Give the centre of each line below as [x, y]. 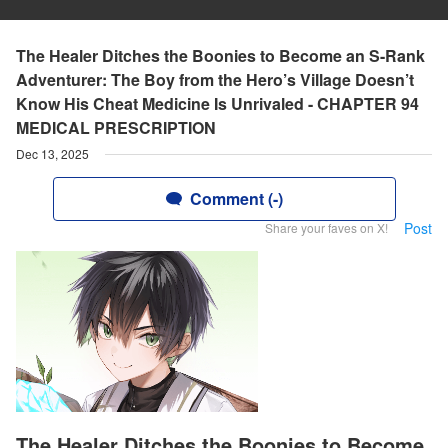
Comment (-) [236, 198]
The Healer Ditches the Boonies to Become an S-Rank [220, 55]
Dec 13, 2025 [52, 153]
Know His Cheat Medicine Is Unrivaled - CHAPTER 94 [217, 103]
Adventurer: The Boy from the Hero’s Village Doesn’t [215, 79]
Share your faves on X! [326, 227]
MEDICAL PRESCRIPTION [116, 127]
